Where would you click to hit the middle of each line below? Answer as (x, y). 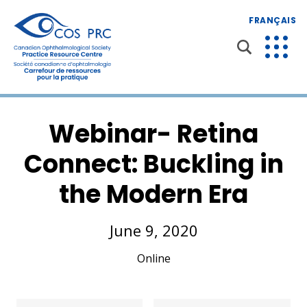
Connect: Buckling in (153, 164)
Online (153, 258)
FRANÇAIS (272, 20)
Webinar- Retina (153, 134)
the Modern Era (153, 194)
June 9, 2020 (153, 230)
